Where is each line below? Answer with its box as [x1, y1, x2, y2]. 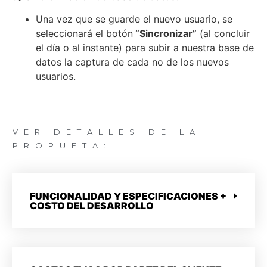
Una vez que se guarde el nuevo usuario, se [36, 13, 232, 26]
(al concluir [197, 27, 250, 40]
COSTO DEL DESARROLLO [30, 200, 154, 212]
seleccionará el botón [36, 27, 133, 40]
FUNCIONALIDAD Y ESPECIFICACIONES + [30, 190, 226, 203]
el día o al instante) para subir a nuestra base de [36, 42, 254, 54]
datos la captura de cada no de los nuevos [36, 56, 229, 69]
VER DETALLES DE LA [13, 127, 201, 137]
